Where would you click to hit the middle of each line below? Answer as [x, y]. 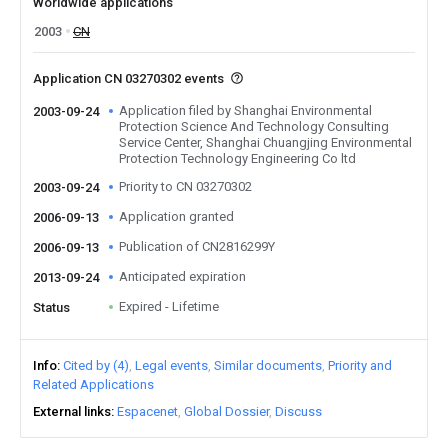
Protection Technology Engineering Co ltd [237, 158]
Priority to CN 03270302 [185, 186]
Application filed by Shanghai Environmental [245, 110]
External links [72, 411]
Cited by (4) [96, 365]
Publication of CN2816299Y [197, 246]
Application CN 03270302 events [130, 78]
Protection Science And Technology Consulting [254, 126]
